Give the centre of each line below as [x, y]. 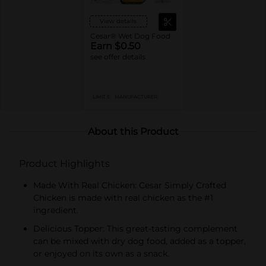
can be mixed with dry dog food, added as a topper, [140, 241]
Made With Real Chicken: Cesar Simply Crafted [130, 185]
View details [118, 21]
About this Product [133, 131]
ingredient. [56, 210]
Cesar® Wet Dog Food [130, 36]
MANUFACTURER [136, 96]
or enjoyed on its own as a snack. [101, 253]
